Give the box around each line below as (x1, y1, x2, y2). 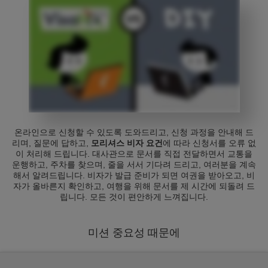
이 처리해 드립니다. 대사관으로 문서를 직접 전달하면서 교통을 (16, 149, 252, 159)
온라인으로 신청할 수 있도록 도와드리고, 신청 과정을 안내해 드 (14, 127, 254, 137)
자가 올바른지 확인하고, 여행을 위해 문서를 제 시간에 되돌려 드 (13, 181, 255, 191)
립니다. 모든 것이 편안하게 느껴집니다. (60, 192, 208, 202)
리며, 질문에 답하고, (12, 138, 91, 148)
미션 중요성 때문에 (88, 227, 180, 239)
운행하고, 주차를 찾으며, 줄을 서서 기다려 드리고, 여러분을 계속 (12, 160, 256, 169)
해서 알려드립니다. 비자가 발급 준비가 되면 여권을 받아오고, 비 (13, 170, 255, 180)
